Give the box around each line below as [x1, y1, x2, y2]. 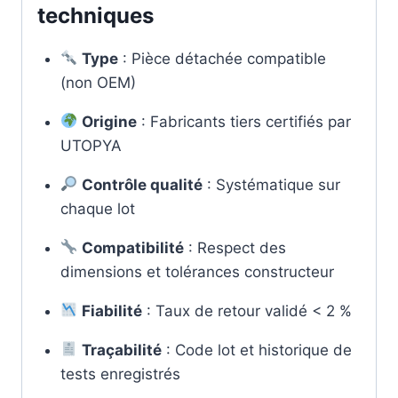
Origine [81, 112, 137, 131]
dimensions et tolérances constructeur [60, 262, 334, 281]
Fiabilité [81, 301, 142, 320]
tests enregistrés [60, 364, 180, 383]
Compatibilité [81, 238, 184, 257]
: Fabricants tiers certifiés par [136, 112, 351, 131]
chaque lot [60, 199, 135, 218]
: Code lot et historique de [161, 340, 352, 359]
